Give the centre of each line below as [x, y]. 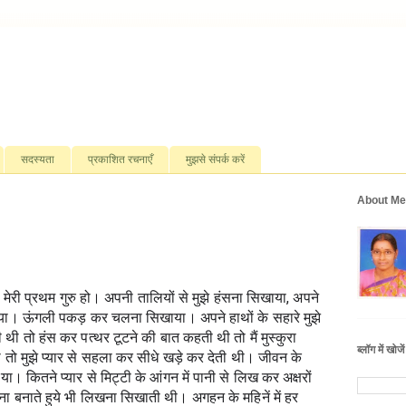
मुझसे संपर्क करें [215, 159]
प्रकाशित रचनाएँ [120, 159]
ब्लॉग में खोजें [381, 350]
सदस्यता [38, 159]
